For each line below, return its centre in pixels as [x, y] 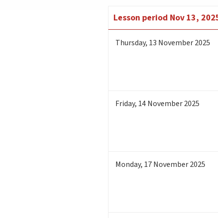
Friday [125, 103]
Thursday [130, 43]
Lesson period [141, 18]
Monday [128, 164]
